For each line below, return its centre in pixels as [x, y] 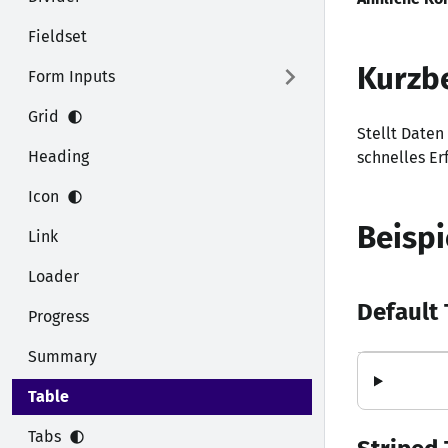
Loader [53, 276]
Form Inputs [71, 76]
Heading [58, 156]
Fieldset [57, 36]
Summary [62, 356]
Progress [58, 316]
